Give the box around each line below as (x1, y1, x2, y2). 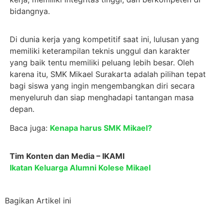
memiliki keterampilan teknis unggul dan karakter (10, 46, 190, 56)
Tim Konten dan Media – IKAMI (10, 151, 124, 161)
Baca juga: (10, 123, 50, 133)
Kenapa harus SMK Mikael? (50, 123, 152, 133)
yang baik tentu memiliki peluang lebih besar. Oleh (10, 58, 194, 68)
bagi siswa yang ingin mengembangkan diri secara (10, 81, 195, 91)
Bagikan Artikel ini (5, 196, 71, 206)
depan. (10, 104, 34, 114)
